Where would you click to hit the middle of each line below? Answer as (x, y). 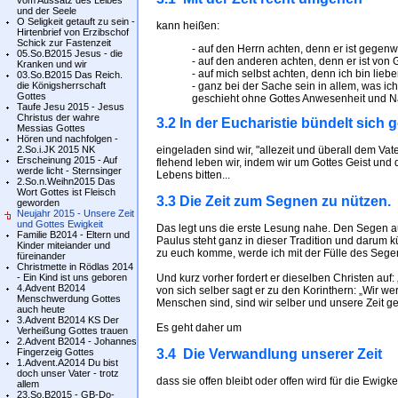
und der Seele (47, 11)
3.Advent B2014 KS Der (68, 320)
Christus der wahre (58, 117)
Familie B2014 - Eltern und (73, 235)
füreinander (41, 256)
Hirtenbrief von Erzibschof (73, 32)
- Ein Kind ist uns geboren (72, 277)
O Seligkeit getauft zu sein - (76, 21)
